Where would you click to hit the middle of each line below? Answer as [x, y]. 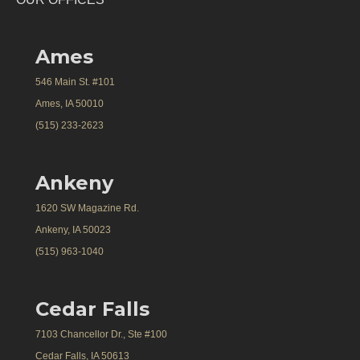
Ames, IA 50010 [70, 103]
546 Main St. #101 [75, 82]
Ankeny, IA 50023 [73, 229]
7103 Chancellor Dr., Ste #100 [101, 334]
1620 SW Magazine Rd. [87, 208]
